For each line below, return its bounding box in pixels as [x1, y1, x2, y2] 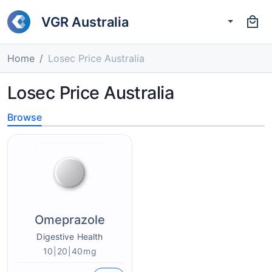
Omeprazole [35, 212, 105, 227]
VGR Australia [41, 13, 129, 30]
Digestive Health [36, 231, 103, 242]
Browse [7, 111, 42, 123]
